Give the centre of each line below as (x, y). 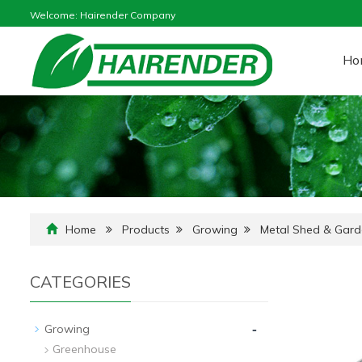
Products (146, 229)
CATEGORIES (80, 281)
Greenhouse (84, 349)
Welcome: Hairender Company (103, 15)
